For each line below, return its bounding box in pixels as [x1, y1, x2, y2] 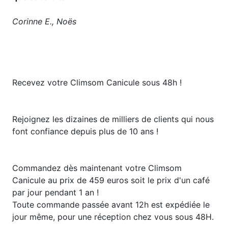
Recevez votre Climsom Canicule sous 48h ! [12, 77, 182, 88]
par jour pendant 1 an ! [12, 187, 99, 197]
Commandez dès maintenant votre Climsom [12, 162, 182, 173]
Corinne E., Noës [12, 16, 76, 26]
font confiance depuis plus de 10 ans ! [12, 126, 158, 136]
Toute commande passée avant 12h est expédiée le [12, 199, 210, 210]
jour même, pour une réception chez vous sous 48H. [12, 211, 214, 222]
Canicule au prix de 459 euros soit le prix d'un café [12, 175, 210, 185]
